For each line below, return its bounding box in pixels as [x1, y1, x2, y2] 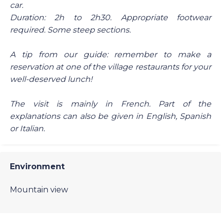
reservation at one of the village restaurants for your [10, 62, 211, 72]
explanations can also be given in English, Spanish [10, 111, 211, 121]
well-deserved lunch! [10, 74, 92, 84]
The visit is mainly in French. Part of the [10, 99, 211, 109]
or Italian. [10, 123, 45, 133]
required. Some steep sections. [10, 25, 131, 35]
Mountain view [10, 184, 68, 194]
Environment [10, 161, 65, 171]
